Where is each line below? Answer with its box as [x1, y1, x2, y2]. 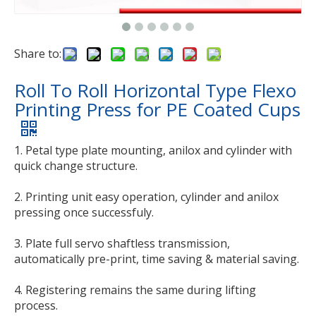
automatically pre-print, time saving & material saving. [14, 251, 299, 267]
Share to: [14, 46, 61, 61]
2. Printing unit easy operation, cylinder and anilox [14, 189, 279, 205]
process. [14, 298, 58, 313]
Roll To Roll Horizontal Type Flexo [14, 78, 296, 103]
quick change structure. [14, 158, 138, 174]
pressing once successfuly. [14, 205, 154, 220]
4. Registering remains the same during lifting [14, 282, 256, 298]
